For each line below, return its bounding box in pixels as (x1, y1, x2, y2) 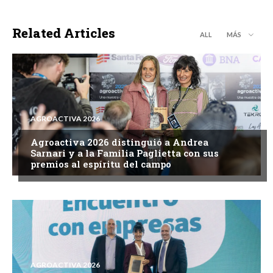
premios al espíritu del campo (30, 157, 171, 170)
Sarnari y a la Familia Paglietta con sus (30, 146, 219, 159)
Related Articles (12, 24, 115, 41)
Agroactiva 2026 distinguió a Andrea (30, 135, 208, 148)
